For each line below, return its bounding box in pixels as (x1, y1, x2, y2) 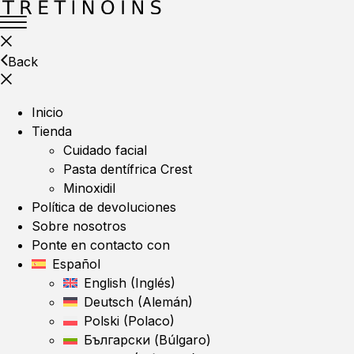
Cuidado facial (63, 142, 147, 158)
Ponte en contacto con (32, 237, 170, 253)
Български (84, 332, 150, 348)
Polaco (128, 313, 170, 329)
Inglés (135, 275, 171, 291)
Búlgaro (159, 332, 206, 348)
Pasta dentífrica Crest (63, 161, 192, 177)
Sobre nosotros (32, 218, 126, 234)
